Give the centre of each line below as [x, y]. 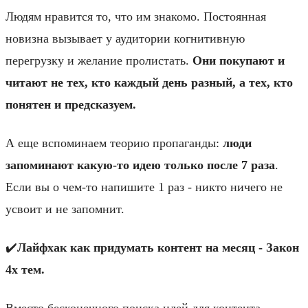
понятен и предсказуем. [71, 104]
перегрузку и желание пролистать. [97, 60]
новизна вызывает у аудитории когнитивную [125, 38]
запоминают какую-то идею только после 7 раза [140, 165]
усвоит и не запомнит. [65, 209]
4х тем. [25, 269]
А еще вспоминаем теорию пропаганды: [112, 143]
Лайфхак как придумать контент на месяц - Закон [158, 247]
